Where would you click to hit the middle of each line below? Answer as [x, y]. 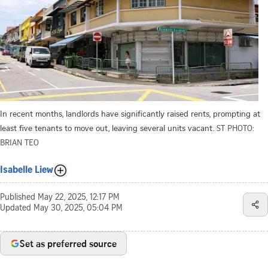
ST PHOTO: [235, 127]
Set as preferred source [68, 243]
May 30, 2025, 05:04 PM [78, 208]
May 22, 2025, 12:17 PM [79, 198]
